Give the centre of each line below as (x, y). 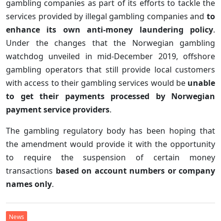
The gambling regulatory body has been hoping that (110, 130)
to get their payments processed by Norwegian (110, 96)
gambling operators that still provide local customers (110, 69)
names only (29, 184)
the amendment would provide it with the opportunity (110, 144)
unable (201, 83)
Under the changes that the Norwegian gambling (110, 43)
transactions (31, 170)
